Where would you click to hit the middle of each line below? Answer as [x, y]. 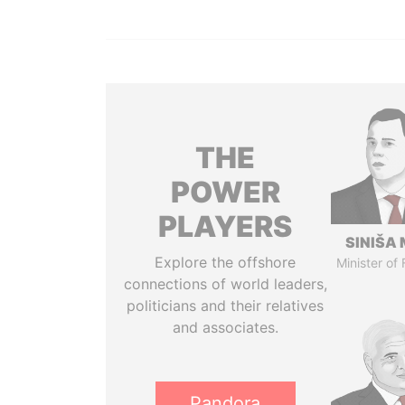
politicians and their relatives [226, 306]
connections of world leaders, [225, 284]
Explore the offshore [226, 262]
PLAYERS [226, 226]
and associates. [225, 327]
